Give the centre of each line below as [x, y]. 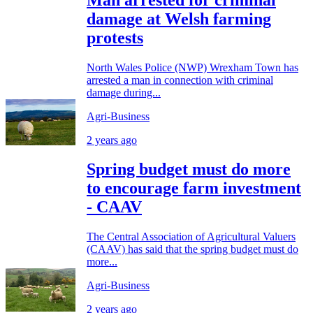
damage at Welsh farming [179, 19]
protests [115, 37]
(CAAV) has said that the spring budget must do [192, 249]
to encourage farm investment [194, 188]
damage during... [124, 92]
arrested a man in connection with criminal [180, 80]
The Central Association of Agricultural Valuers [191, 237]
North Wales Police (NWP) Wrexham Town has [192, 67]
